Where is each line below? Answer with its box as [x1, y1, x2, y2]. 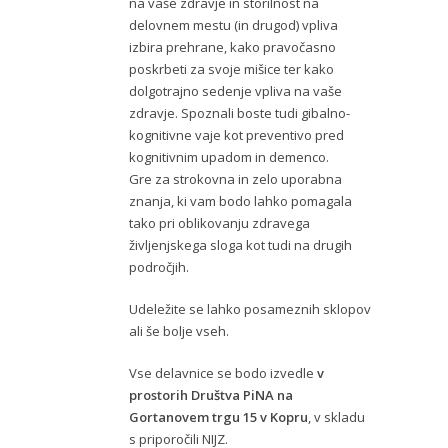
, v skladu [308, 408, 365, 427]
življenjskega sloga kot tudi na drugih [129, 236, 352, 255]
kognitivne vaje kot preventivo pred [129, 126, 344, 145]
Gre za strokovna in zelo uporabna [129, 170, 342, 189]
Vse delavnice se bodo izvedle [129, 364, 317, 383]
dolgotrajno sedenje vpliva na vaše [129, 82, 342, 101]
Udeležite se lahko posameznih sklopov [129, 300, 371, 319]
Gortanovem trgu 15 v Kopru [129, 408, 308, 427]
